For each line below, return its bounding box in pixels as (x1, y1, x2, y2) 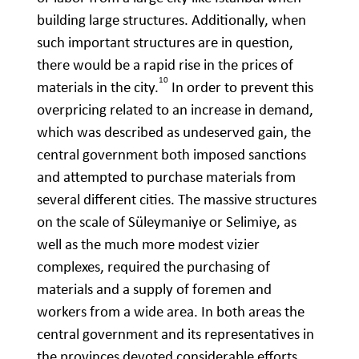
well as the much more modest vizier (37, 235, 260, 254)
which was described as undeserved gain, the (37, 123, 311, 142)
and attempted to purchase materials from (37, 167, 296, 187)
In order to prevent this (168, 78, 313, 97)
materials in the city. (37, 78, 159, 97)
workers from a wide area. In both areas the (37, 302, 305, 321)
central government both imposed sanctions (37, 145, 306, 164)
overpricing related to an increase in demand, (37, 100, 313, 119)
